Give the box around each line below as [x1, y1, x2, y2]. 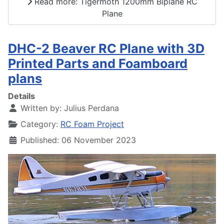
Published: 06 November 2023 [20, 135, 136, 145]
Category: [18, 119, 60, 129]
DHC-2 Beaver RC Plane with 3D [8, 41, 204, 56]
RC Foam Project [60, 119, 124, 129]
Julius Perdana [64, 103, 119, 113]
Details [8, 91, 35, 101]
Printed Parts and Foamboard [8, 56, 187, 71]
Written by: [18, 103, 64, 113]
